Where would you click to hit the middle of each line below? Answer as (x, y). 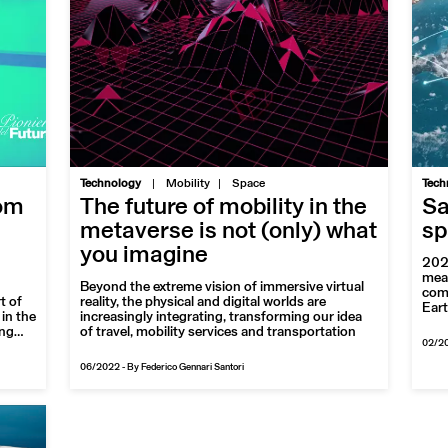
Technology (111, 184)
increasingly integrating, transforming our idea (221, 317)
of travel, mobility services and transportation (218, 332)
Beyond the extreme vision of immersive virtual (222, 287)
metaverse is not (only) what (229, 232)
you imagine (144, 256)
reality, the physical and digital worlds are (203, 302)
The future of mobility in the (224, 208)
